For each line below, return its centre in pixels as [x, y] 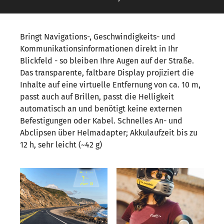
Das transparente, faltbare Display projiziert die [107, 72]
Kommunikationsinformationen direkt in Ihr [99, 48]
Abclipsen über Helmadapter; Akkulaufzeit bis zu [109, 132]
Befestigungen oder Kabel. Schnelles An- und [101, 120]
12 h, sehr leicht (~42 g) [61, 144]
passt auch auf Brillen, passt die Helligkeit [97, 96]
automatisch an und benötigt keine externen [101, 108]
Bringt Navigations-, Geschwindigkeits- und [98, 36]
